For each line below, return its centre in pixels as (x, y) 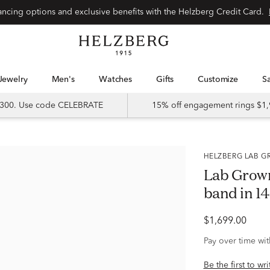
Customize (221, 80)
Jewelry (15, 80)
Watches (119, 80)
